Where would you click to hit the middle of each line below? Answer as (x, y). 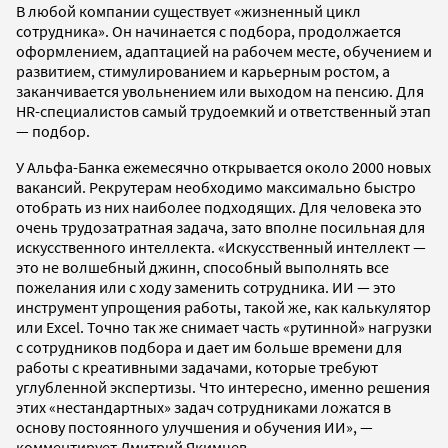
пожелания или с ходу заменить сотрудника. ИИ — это (206, 286)
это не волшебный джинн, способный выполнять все (202, 266)
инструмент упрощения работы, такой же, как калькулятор (223, 306)
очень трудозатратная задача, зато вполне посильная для (220, 226)
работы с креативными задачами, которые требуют (197, 366)
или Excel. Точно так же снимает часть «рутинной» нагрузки (224, 326)
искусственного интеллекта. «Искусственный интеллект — (221, 246)
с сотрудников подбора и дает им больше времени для (209, 346)
